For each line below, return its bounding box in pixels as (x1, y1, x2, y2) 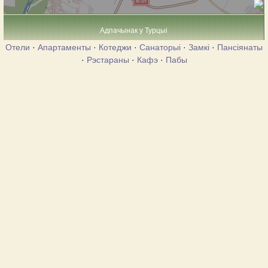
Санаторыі (139, 42, 181, 52)
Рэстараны (86, 55, 129, 65)
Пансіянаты (217, 42, 263, 52)
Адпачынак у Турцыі (100, 26, 167, 35)
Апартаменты (38, 42, 91, 52)
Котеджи (99, 42, 132, 52)
